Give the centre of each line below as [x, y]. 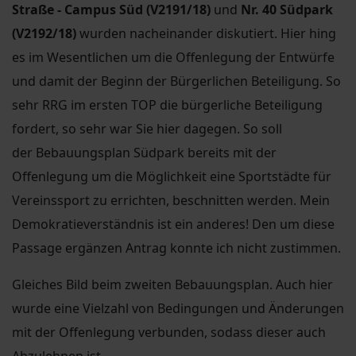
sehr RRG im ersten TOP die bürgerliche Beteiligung [167, 104]
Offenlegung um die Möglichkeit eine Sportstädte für [172, 176]
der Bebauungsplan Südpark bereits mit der [144, 152]
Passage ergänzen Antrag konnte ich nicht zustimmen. [176, 248]
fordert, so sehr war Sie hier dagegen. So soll [147, 128]
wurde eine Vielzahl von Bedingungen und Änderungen [178, 308]
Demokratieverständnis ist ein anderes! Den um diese [173, 224]
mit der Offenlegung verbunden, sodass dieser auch [169, 332]
